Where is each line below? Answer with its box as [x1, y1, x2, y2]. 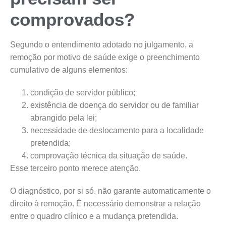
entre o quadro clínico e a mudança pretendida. [10, 212, 178, 221]
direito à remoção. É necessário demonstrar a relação [10, 199, 201, 208]
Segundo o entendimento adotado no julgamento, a [10, 40, 193, 49]
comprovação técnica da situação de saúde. [30, 151, 187, 160]
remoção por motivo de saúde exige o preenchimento [10, 53, 200, 62]
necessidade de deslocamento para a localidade [30, 126, 204, 135]
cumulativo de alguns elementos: [10, 66, 128, 75]
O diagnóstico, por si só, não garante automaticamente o [10, 187, 211, 196]
